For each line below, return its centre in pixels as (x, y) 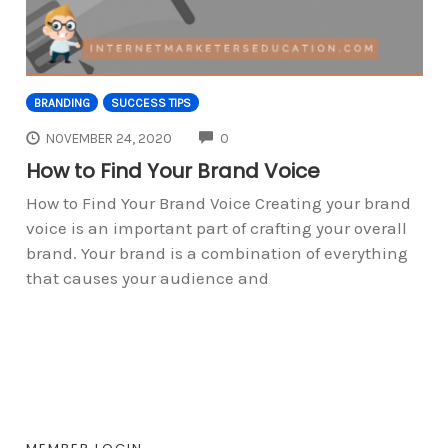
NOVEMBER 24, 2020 (109, 138)
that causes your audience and (147, 278)
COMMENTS (264, 136)
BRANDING (61, 102)
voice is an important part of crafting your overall (216, 228)
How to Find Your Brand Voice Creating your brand (218, 203)
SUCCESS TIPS (150, 102)
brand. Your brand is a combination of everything (216, 253)
